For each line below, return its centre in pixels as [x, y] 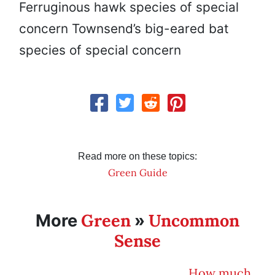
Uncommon [194, 221]
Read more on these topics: [137, 157]
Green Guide [137, 173]
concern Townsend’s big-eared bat [124, 29]
